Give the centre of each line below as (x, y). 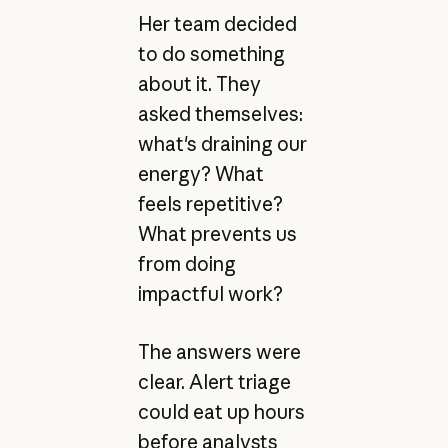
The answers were (219, 352)
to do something (211, 53)
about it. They (199, 83)
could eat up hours (221, 412)
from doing (186, 263)
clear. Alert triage (214, 382)
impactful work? (210, 293)
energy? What (200, 173)
